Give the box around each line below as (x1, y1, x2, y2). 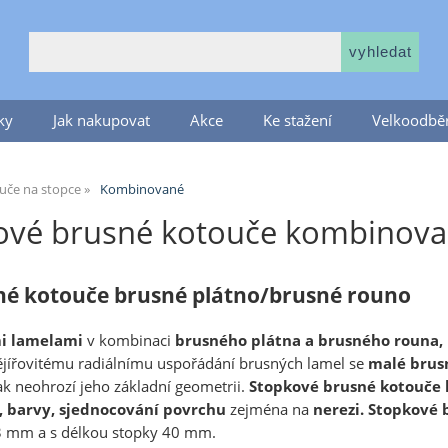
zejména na (226, 398, 313, 420)
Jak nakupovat (52, 110, 150, 131)
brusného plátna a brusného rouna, (175, 329, 443, 351)
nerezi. (313, 398, 364, 420)
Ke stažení (262, 110, 332, 131)
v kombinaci (83, 329, 175, 351)
